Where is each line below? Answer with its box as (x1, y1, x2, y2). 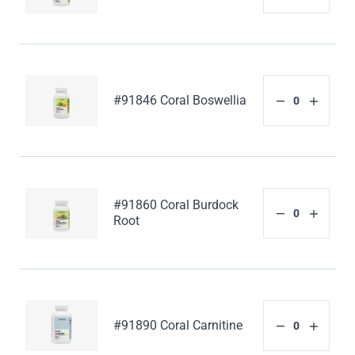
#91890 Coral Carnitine (113, 317, 243, 333)
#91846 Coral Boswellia (113, 92, 247, 108)
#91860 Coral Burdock (113, 197, 239, 212)
